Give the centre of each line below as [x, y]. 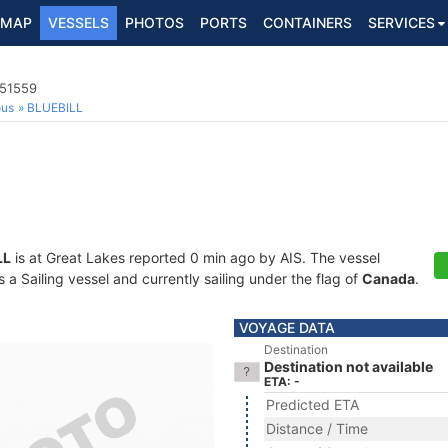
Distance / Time [317, 428]
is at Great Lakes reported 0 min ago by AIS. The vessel [195, 257]
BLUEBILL [55, 107]
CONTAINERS [307, 22]
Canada [388, 278]
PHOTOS [154, 22]
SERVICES [401, 22]
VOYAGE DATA [287, 327]
